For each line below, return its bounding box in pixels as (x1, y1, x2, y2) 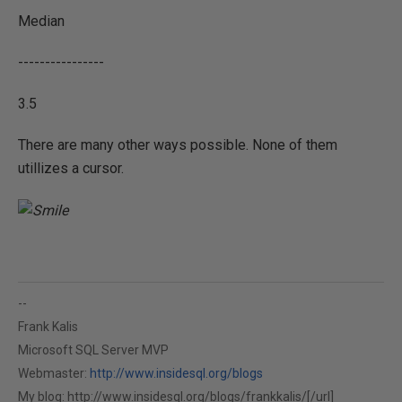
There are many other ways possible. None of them (18, 136, 337, 153)
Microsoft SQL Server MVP (18, 342, 169, 357)
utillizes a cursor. (18, 160, 124, 177)
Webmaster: (18, 365, 90, 380)
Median (18, 13, 100, 30)
